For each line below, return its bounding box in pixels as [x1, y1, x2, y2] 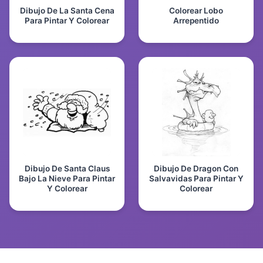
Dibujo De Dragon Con [154, 163, 238, 173]
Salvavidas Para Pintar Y [149, 173, 244, 183]
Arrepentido [173, 15, 219, 25]
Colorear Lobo [169, 5, 223, 15]
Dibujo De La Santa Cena [19, 5, 114, 15]
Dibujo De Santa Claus [24, 163, 110, 173]
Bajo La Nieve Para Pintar [19, 173, 115, 183]
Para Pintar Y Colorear [25, 15, 109, 25]
